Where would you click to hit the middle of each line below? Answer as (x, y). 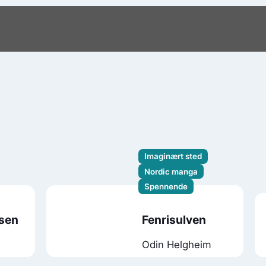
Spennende (166, 187)
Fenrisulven (174, 220)
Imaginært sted (173, 156)
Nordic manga (171, 171)
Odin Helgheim (176, 244)
